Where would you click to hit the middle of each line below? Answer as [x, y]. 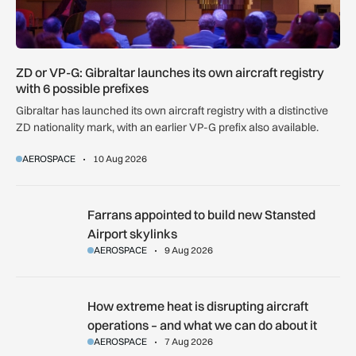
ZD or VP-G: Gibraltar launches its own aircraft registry [170, 73]
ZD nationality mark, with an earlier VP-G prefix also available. [167, 128]
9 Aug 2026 [188, 250]
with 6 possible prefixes [82, 89]
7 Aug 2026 [188, 342]
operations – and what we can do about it [202, 325]
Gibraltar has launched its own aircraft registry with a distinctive [172, 111]
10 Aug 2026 [120, 159]
